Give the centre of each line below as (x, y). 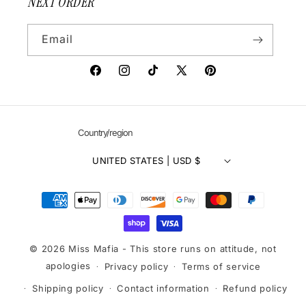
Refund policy (255, 288)
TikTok (162, 78)
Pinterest (225, 78)
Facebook (112, 78)
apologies (68, 266)
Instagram (141, 78)
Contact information (163, 288)
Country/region (106, 133)
